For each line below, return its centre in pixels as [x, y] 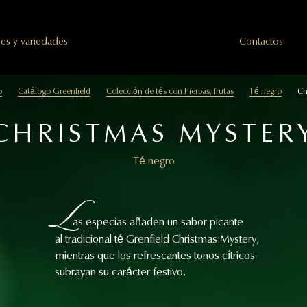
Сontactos [261, 41]
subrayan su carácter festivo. [120, 272]
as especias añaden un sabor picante [158, 222]
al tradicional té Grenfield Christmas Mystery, [157, 239]
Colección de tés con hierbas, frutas [170, 91]
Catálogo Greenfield [54, 91]
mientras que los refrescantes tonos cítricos [155, 256]
